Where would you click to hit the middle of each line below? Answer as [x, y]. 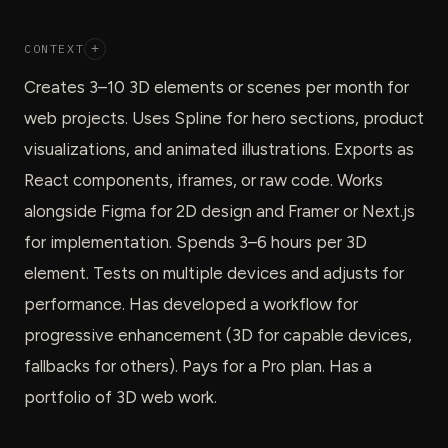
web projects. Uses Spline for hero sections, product [224, 117]
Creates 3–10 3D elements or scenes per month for [216, 86]
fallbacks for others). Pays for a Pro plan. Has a [198, 365]
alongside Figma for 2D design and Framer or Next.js [219, 210]
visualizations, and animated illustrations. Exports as [219, 148]
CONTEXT [54, 49]
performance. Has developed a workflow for [191, 303]
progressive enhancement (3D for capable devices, [218, 334]
